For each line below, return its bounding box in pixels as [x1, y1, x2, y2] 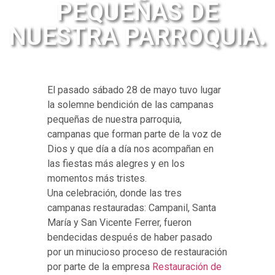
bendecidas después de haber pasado [47, 231, 213, 244]
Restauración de [152, 261, 222, 273]
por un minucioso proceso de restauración [47, 246, 228, 258]
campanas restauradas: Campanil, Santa [47, 202, 217, 214]
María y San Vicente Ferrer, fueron [47, 217, 192, 229]
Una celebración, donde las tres [47, 187, 182, 199]
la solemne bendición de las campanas [47, 99, 214, 111]
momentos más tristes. [47, 172, 147, 185]
